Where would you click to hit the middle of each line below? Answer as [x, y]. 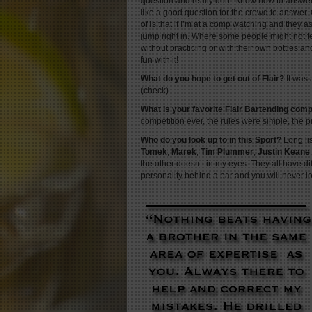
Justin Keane [284, 152]
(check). [156, 91]
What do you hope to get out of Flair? [212, 79]
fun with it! [159, 60]
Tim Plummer [227, 152]
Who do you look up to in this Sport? [211, 140]
